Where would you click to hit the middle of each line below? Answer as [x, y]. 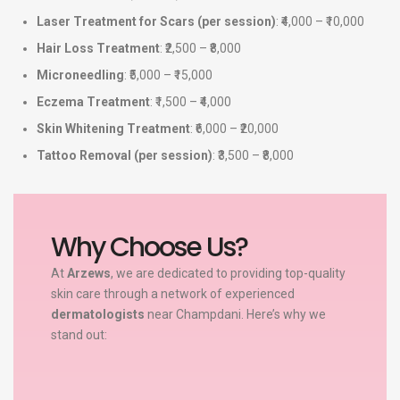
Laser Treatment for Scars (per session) [156, 22]
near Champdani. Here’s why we [235, 314]
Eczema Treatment [93, 102]
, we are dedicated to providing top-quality [228, 273]
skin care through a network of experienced [172, 293]
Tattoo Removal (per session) [125, 156]
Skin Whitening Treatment [113, 129]
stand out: [79, 334]
